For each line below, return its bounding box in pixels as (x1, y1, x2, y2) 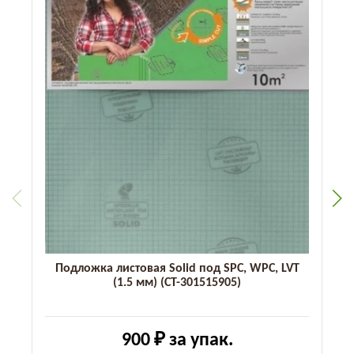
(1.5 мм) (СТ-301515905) (113, 277, 241, 290)
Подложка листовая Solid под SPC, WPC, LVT (55, 262, 299, 276)
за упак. (164, 331, 233, 351)
